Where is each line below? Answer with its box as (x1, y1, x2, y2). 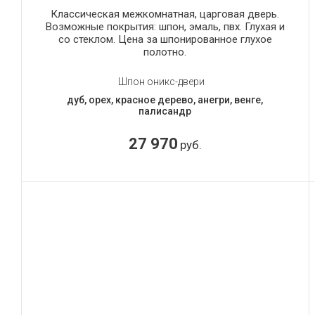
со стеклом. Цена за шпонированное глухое (58, 32, 272, 46)
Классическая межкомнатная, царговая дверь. (51, 7, 280, 20)
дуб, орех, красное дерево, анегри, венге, (67, 94, 264, 105)
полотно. (143, 45, 187, 58)
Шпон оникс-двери (118, 75, 205, 87)
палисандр (139, 105, 192, 117)
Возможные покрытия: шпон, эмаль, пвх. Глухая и (45, 20, 285, 33)
